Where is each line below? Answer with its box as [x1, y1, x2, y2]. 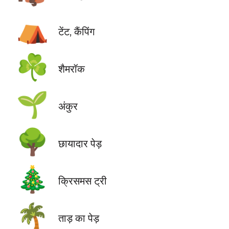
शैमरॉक [58, 62, 85, 76]
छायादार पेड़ [58, 137, 102, 150]
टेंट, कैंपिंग [58, 25, 95, 38]
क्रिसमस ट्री [58, 174, 107, 188]
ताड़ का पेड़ [58, 212, 99, 225]
